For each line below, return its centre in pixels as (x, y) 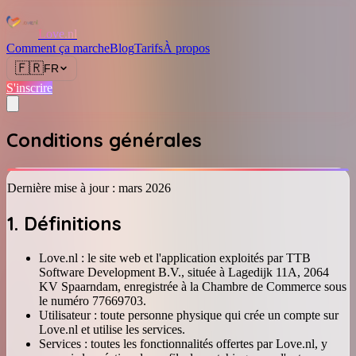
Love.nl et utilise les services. (112, 329)
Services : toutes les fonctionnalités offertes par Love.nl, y (183, 343)
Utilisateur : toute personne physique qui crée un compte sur (189, 315)
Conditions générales (104, 139)
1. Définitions (64, 223)
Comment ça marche (58, 48)
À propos (186, 48)
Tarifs (149, 48)
